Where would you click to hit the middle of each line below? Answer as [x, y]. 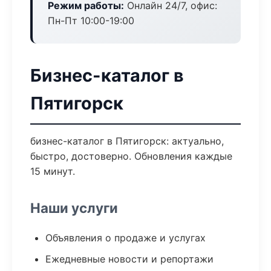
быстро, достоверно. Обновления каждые [131, 156]
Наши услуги [74, 208]
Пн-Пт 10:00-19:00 [91, 21]
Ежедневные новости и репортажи [129, 259]
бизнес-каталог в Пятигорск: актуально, [127, 141]
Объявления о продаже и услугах [126, 238]
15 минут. [53, 171]
